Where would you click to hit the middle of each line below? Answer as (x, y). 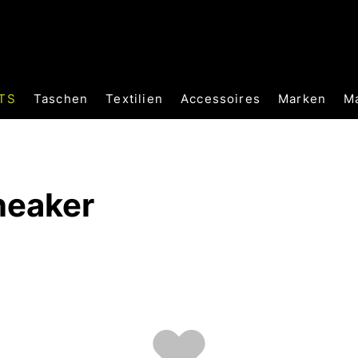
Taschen (61, 98)
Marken (302, 98)
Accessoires (221, 98)
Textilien (134, 98)
